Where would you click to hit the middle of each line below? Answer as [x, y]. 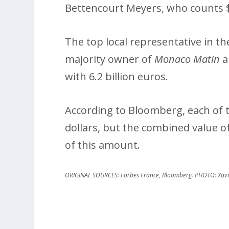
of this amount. [103, 145]
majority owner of [110, 59]
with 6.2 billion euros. [117, 76]
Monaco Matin [187, 59]
